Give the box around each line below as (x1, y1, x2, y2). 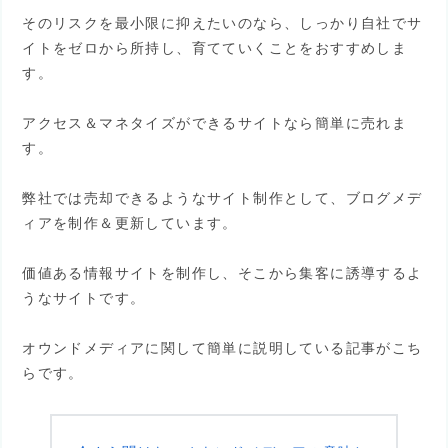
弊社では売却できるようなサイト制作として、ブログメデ (22, 189, 423, 206)
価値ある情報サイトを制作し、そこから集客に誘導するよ (22, 265, 423, 282)
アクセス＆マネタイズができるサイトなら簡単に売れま (22, 114, 408, 131)
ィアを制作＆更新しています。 (22, 214, 238, 231)
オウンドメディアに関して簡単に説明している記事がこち (22, 340, 423, 357)
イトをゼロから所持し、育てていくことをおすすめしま (22, 39, 408, 56)
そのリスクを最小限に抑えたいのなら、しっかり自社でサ (22, 14, 423, 31)
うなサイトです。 (22, 290, 146, 307)
